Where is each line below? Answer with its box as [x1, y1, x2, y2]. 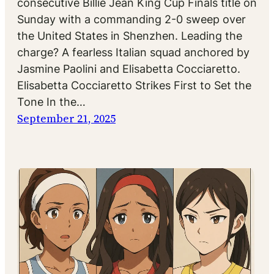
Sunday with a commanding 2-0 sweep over [17, 12, 246, 26]
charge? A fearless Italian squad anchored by [17, 45, 250, 59]
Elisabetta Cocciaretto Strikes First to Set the [17, 78, 251, 92]
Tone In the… [17, 95, 86, 108]
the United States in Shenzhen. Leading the [17, 29, 242, 42]
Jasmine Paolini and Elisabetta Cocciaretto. [17, 62, 240, 75]
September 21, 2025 [17, 110, 116, 126]
